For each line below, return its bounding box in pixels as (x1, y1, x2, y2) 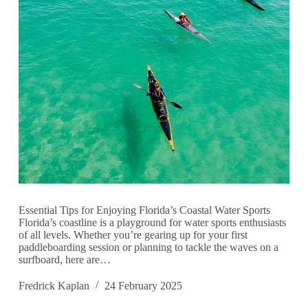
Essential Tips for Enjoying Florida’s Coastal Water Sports (18, 203, 270, 216)
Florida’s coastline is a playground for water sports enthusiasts (18, 216, 286, 228)
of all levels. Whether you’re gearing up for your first (18, 228, 247, 241)
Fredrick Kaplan (18, 279, 89, 291)
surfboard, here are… (18, 253, 111, 265)
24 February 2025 (104, 279, 182, 291)
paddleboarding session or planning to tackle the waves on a (18, 241, 278, 253)
